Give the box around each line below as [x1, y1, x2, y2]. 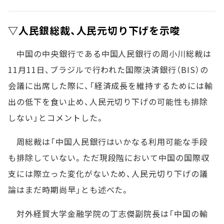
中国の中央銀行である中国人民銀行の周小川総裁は [8, 47, 212, 59]
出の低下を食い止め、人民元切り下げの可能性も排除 [8, 95, 208, 107]
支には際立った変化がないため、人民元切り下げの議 [8, 167, 208, 179]
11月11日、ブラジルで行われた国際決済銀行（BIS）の [8, 63, 208, 75]
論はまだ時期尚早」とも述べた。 [8, 183, 130, 195]
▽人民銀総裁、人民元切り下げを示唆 [8, 23, 180, 37]
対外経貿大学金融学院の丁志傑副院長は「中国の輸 [8, 207, 208, 219]
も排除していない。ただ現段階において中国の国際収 [8, 151, 210, 163]
